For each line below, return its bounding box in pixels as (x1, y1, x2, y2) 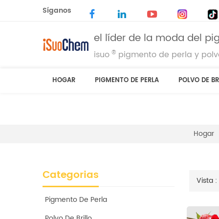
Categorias (43, 167, 99, 184)
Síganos (43, 5, 71, 16)
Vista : (197, 175, 217, 187)
